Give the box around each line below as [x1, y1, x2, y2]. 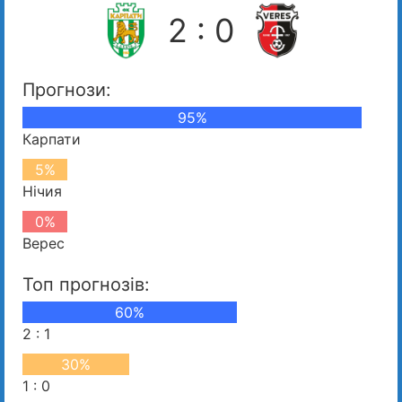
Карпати [22, 129, 81, 148]
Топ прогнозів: [22, 273, 150, 295]
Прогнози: [22, 78, 111, 100]
